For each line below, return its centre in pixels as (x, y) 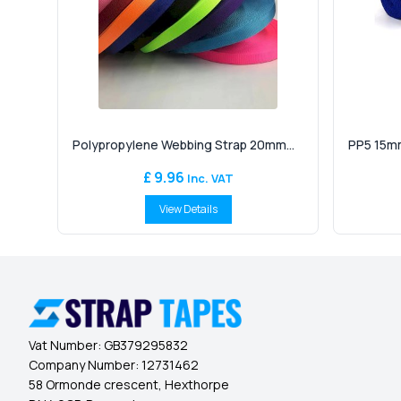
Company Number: (85, 365)
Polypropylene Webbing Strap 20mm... (183, 145)
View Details (188, 209)
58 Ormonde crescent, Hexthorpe (129, 385)
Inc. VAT (209, 178)
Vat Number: (66, 346)
